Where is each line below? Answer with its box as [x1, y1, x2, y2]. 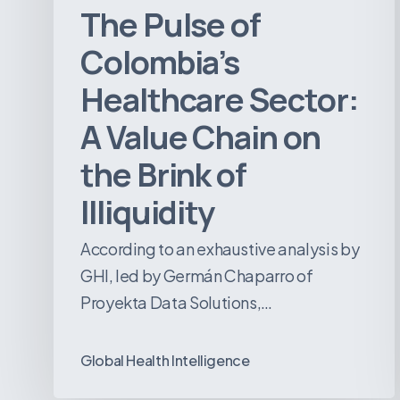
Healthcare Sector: [80, 78, 359, 122]
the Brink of [80, 153, 247, 197]
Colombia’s [80, 40, 240, 85]
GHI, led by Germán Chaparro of [80, 265, 313, 287]
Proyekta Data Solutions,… [80, 292, 272, 313]
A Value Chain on [80, 115, 321, 160]
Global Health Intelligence [80, 350, 250, 370]
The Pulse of [80, 3, 262, 47]
